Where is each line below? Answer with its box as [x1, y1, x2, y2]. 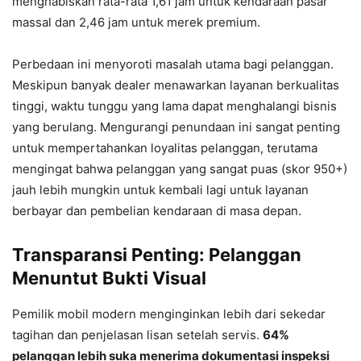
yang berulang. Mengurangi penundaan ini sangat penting [12, 119, 340, 135]
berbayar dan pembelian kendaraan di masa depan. [12, 203, 301, 218]
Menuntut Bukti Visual [12, 268, 206, 288]
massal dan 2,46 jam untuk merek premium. [12, 15, 260, 30]
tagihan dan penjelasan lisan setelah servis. [12, 327, 263, 342]
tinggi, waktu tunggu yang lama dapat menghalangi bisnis [12, 98, 337, 114]
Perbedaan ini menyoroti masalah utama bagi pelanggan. [12, 56, 334, 72]
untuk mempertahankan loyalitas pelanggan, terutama [12, 140, 317, 156]
